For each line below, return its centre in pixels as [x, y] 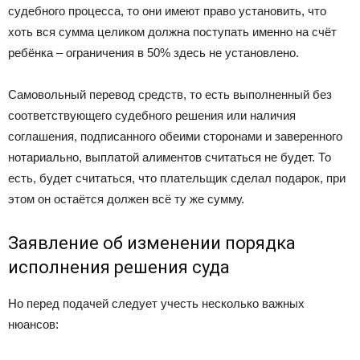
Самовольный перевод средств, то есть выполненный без [170, 95]
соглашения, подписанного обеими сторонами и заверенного [175, 137]
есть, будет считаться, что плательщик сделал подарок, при [177, 178]
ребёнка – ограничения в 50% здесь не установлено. [153, 53]
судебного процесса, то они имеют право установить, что [167, 11]
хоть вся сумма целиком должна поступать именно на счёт [172, 32]
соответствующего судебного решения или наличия [152, 116]
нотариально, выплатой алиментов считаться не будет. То [170, 157]
